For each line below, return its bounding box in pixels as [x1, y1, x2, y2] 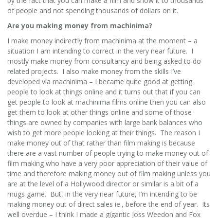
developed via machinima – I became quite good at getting [7, 76, 192, 86]
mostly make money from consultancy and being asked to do [7, 56, 201, 66]
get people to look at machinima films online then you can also [7, 97, 206, 107]
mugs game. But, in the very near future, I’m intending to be [7, 189, 197, 199]
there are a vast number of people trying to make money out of [7, 148, 208, 158]
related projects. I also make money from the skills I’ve [7, 66, 181, 76]
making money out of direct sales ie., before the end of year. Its [7, 199, 210, 209]
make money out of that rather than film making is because [7, 138, 195, 147]
